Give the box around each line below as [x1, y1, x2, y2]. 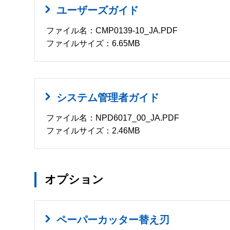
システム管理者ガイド [56, 91, 160, 103]
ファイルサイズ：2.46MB [46, 126, 141, 135]
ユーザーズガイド [56, 5, 139, 16]
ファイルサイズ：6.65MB [46, 39, 141, 48]
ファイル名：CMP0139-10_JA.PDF [46, 26, 178, 35]
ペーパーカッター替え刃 [56, 214, 170, 225]
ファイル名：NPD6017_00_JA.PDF [46, 113, 180, 122]
